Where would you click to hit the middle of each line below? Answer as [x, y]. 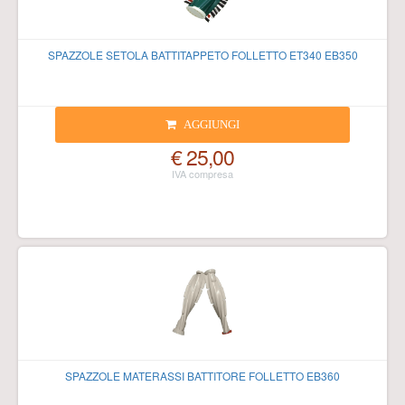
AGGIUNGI [211, 124]
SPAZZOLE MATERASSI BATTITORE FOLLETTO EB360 [202, 376]
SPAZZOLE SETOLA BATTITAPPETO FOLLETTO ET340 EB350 [202, 55]
